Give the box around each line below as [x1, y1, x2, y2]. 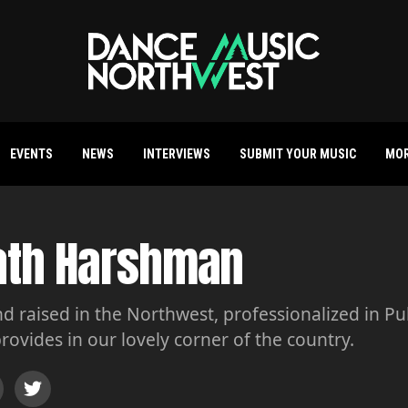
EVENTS [9, 147, 53, 161]
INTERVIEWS [142, 147, 210, 161]
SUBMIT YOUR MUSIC [239, 147, 356, 161]
